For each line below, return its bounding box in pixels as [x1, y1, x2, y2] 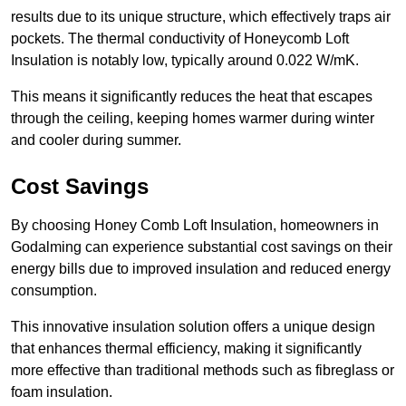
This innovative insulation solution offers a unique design [11, 319, 375, 335]
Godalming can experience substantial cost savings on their [11, 239, 392, 256]
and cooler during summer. [11, 132, 181, 149]
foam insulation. [11, 384, 116, 401]
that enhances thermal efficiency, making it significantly [11, 341, 362, 357]
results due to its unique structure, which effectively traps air [11, 9, 391, 25]
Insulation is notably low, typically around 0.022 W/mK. [11, 53, 362, 69]
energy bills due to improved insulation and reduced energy [11, 261, 391, 277]
